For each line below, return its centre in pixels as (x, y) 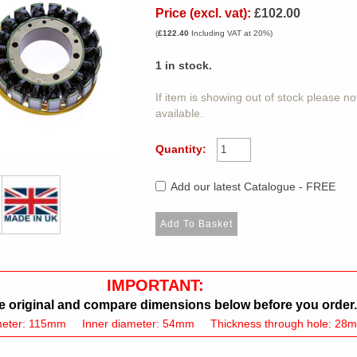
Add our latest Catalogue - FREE (253, 187)
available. (179, 113)
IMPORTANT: (155, 285)
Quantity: (180, 149)
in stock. (186, 65)
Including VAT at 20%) (230, 33)
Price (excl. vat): (203, 13)
